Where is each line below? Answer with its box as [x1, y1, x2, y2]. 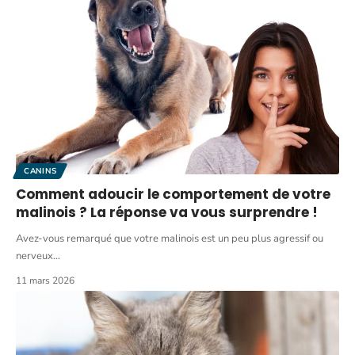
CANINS [24, 166, 57, 177]
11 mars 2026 [16, 274, 74, 288]
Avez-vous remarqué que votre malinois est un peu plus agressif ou [16, 231, 323, 246]
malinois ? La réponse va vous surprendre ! [16, 203, 318, 223]
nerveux [16, 249, 53, 264]
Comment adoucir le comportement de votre [16, 185, 330, 204]
